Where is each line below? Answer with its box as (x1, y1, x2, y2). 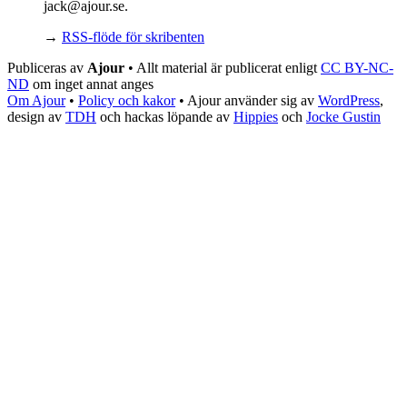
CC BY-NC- (321, 60, 393, 76)
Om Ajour (7, 93, 65, 109)
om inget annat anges (29, 76, 154, 93)
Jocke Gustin (306, 109, 381, 125)
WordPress (318, 93, 380, 109)
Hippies (233, 109, 278, 125)
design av (7, 109, 65, 125)
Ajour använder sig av (187, 93, 318, 109)
